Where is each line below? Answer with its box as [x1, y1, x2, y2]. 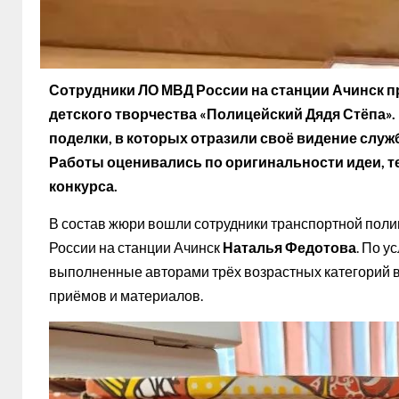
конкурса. [49, 176, 118, 194]
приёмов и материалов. [49, 286, 203, 304]
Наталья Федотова [223, 238, 356, 256]
